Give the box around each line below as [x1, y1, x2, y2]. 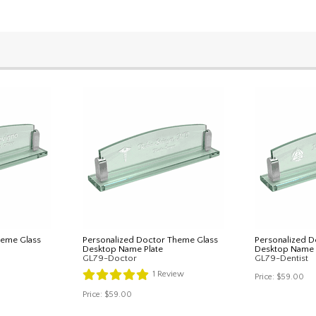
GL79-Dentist [255, 253, 308, 263]
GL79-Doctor [83, 253, 137, 263]
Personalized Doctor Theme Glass [83, 234, 218, 245]
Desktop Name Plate [83, 243, 163, 254]
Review [155, 269, 184, 279]
